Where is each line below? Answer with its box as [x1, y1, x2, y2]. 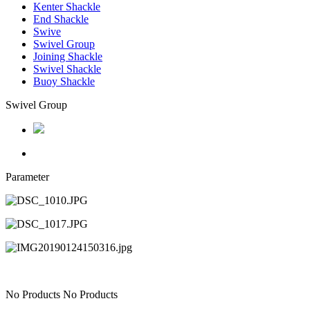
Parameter [6, 171, 49, 183]
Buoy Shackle [33, 75, 95, 88]
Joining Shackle [33, 51, 102, 63]
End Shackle [33, 13, 89, 26]
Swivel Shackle [33, 63, 101, 75]
